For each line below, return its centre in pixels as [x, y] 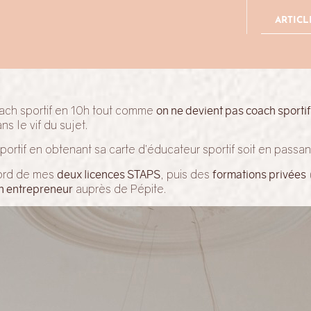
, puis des [186, 174]
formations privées [259, 174]
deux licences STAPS [109, 174]
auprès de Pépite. [119, 188]
